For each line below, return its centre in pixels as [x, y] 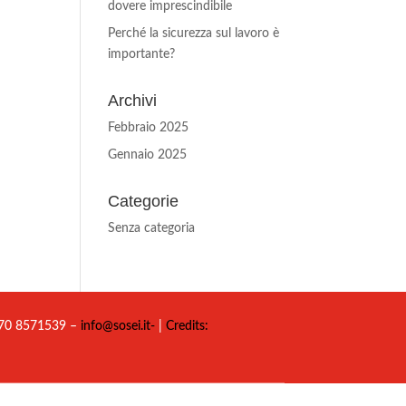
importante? [142, 55]
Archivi [133, 101]
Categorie [144, 202]
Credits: [186, 327]
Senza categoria [152, 229]
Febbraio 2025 [149, 128]
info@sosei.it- [118, 327]
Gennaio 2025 [148, 155]
